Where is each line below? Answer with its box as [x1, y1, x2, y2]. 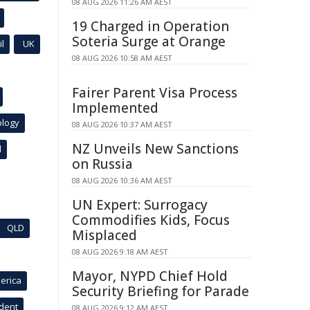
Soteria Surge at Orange [72, 33, 226, 51]
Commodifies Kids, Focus [72, 211, 230, 229]
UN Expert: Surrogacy [72, 196, 208, 214]
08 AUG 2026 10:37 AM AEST [72, 119, 172, 129]
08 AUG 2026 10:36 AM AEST [72, 175, 172, 185]
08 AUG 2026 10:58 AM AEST [72, 53, 172, 63]
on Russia [72, 155, 133, 173]
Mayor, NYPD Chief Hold [72, 267, 228, 285]
